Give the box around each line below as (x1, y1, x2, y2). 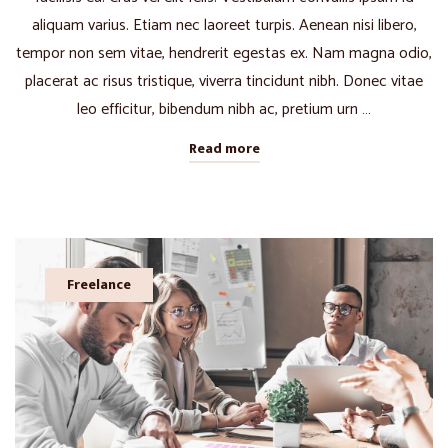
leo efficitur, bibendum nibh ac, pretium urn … (77, 95, 371, 123)
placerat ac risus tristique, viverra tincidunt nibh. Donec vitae (25, 67, 423, 95)
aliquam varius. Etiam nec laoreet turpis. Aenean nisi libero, (31, 11, 417, 39)
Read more (188, 136, 260, 160)
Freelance (67, 272, 131, 296)
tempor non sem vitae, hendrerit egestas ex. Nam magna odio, (16, 39, 432, 67)
